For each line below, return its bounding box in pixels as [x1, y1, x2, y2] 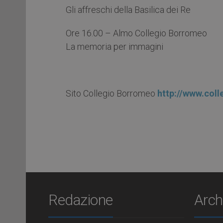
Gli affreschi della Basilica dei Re [66, 4, 191, 15]
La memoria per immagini [66, 41, 163, 52]
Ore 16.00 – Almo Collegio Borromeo [66, 27, 207, 38]
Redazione [48, 191, 113, 209]
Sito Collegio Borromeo [66, 88, 157, 99]
